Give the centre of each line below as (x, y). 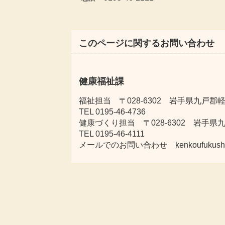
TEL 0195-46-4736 (112, 112)
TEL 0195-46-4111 (112, 134)
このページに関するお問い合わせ (147, 43)
